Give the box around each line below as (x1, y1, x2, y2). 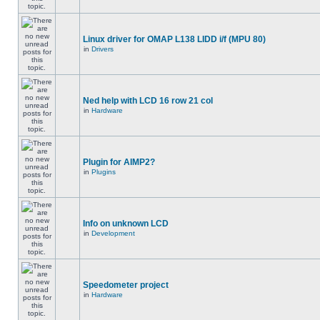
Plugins (91, 168, 116, 176)
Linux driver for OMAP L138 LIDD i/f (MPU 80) (83, 34, 266, 44)
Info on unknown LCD (83, 219, 169, 229)
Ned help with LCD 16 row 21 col (83, 96, 213, 106)
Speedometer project (83, 280, 169, 290)
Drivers (91, 45, 114, 53)
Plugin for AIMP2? (83, 157, 155, 167)
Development (91, 229, 135, 237)
